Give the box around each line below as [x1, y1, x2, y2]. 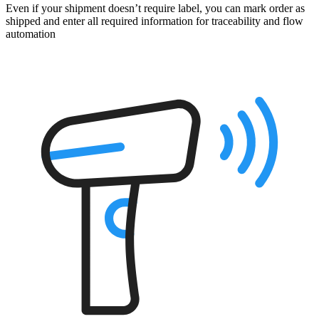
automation [6, 28, 56, 41]
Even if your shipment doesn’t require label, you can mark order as [6, 2, 305, 15]
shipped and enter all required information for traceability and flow [6, 15, 303, 28]
